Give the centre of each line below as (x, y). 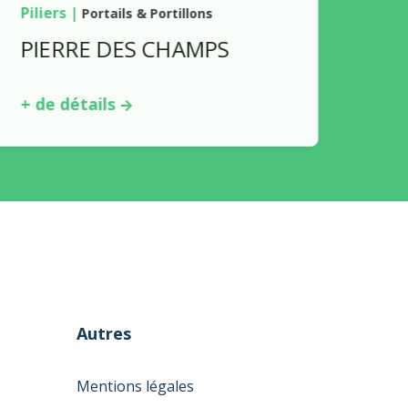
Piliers (40, 13)
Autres (103, 333)
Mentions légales (135, 386)
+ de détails (65, 104)
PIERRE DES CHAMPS (122, 49)
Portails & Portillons (144, 13)
